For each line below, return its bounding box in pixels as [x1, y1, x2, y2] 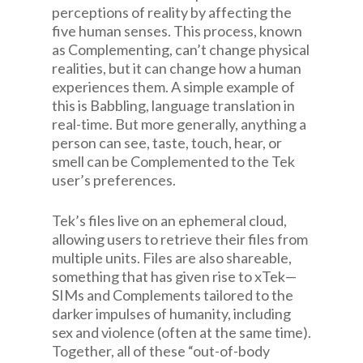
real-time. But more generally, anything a [52, 115, 306, 133]
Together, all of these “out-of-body [52, 342, 270, 360]
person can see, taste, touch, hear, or [52, 134, 282, 152]
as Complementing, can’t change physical [52, 41, 310, 58]
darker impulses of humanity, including [52, 305, 291, 322]
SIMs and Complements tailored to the [52, 286, 293, 304]
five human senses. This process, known [52, 22, 302, 40]
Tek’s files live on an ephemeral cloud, [52, 211, 287, 229]
